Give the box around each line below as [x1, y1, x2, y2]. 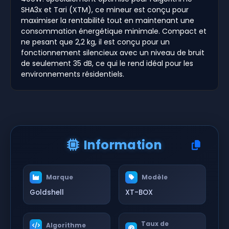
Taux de [141, 219, 169, 228]
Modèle [142, 172, 168, 181]
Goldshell [30, 187, 64, 197]
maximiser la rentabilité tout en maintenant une [21, 15, 194, 26]
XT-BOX [125, 187, 153, 197]
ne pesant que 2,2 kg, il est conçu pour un [21, 36, 170, 47]
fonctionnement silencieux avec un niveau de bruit [21, 47, 204, 58]
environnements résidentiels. [21, 68, 124, 79]
